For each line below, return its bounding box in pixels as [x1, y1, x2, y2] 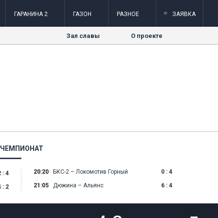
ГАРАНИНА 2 [14, 11, 48, 18]
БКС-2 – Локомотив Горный [53, 168, 128, 175]
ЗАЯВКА [172, 11, 196, 18]
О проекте [131, 32, 163, 39]
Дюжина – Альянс [53, 182, 104, 189]
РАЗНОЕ [117, 11, 139, 18]
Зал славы [66, 32, 100, 39]
